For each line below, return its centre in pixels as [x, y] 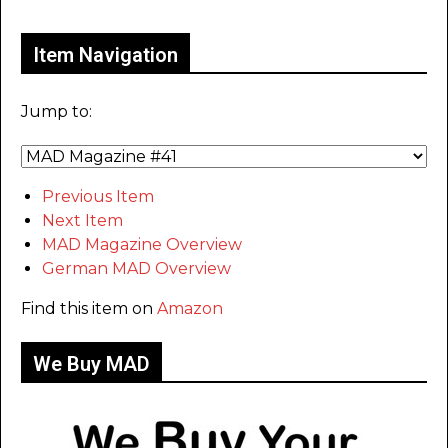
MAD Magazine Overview [142, 245]
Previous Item [98, 197]
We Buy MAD [91, 364]
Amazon [190, 309]
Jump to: [56, 112]
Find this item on [89, 309]
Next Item [82, 221]
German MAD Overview [136, 269]
